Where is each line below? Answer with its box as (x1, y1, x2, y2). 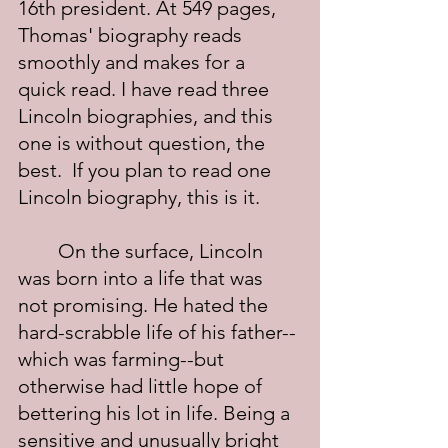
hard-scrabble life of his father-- (18, 320, 296, 344)
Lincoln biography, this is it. (18, 185, 260, 209)
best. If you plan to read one (18, 158, 276, 182)
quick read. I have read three (18, 77, 274, 101)
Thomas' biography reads (18, 23, 247, 47)
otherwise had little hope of (18, 374, 267, 398)
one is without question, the (18, 131, 270, 155)
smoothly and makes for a (18, 50, 250, 74)
